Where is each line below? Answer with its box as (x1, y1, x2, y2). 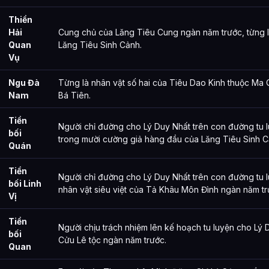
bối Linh (8, 178, 41, 189)
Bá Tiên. (58, 89, 91, 100)
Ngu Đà (8, 77, 40, 88)
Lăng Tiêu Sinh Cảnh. (58, 39, 142, 50)
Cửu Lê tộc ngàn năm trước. (58, 234, 166, 245)
